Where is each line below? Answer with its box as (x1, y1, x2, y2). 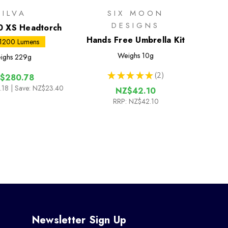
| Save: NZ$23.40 (10, 82, 64, 93)
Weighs (117, 50, 140, 61)
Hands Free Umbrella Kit (86, 34, 185, 46)
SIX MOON (107, 7, 164, 19)
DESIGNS (111, 19, 160, 31)
